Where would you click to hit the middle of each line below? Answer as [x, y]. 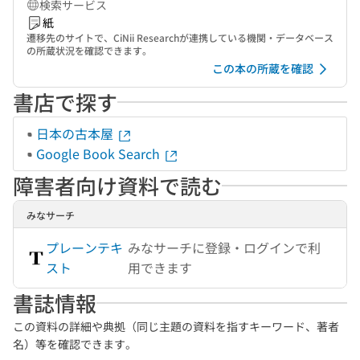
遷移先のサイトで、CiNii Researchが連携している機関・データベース [180, 37]
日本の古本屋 [76, 133]
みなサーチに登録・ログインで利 [225, 247]
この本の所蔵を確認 [263, 68]
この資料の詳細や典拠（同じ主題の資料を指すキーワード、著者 [176, 326]
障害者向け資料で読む [117, 185]
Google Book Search [100, 153]
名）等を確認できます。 [75, 344]
